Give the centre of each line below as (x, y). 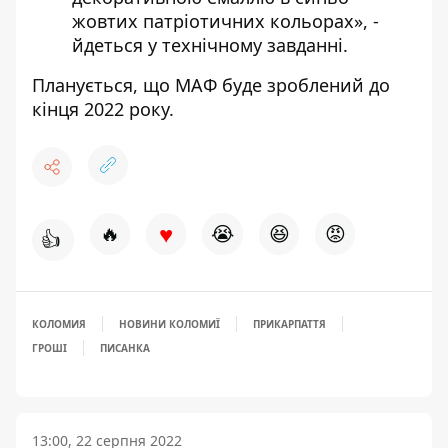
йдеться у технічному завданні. (210, 45)
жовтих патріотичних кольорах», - (225, 21)
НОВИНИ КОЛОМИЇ (169, 324)
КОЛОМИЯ (59, 324)
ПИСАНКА (125, 348)
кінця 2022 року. (103, 109)
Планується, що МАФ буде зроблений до (211, 85)
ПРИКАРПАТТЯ (289, 324)
